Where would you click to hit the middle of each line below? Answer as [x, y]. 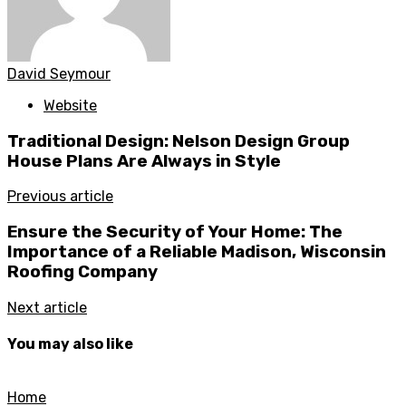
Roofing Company [82, 272]
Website [70, 106]
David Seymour [59, 74]
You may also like [70, 344]
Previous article [60, 197]
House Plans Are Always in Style [144, 161]
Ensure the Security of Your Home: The [175, 232]
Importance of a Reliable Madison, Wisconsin [197, 252]
